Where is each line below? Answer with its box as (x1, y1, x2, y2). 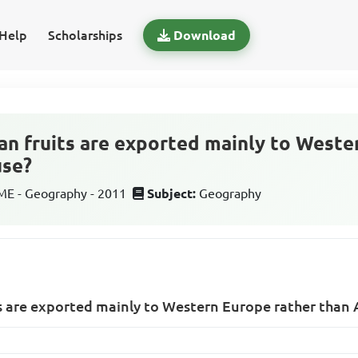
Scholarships (47, 28, 122, 42)
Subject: (147, 186, 197, 201)
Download (173, 28, 236, 42)
